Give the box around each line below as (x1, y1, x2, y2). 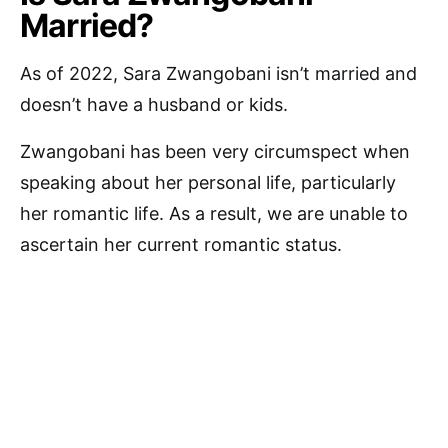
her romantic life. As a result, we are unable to (20, 203, 408, 225)
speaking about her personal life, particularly (20, 172, 396, 194)
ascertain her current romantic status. (20, 234, 342, 256)
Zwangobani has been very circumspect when (20, 141, 410, 163)
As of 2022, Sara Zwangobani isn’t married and (20, 63, 417, 85)
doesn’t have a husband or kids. (20, 94, 288, 116)
